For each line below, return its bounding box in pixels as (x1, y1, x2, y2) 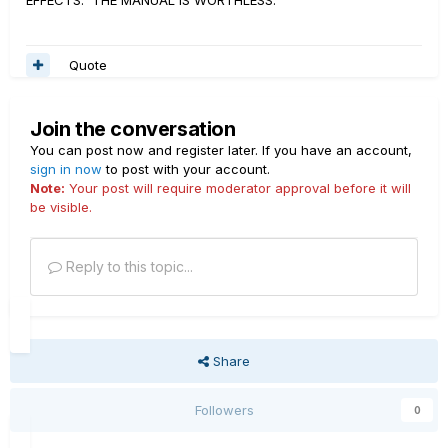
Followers (194, 402, 254, 418)
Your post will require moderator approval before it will (65, 180, 411, 196)
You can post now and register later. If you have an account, (30, 142, 412, 158)
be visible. (30, 199, 92, 215)
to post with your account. (102, 161, 270, 177)
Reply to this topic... (62, 258, 193, 275)
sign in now (30, 161, 102, 177)
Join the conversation (30, 117, 236, 141)
